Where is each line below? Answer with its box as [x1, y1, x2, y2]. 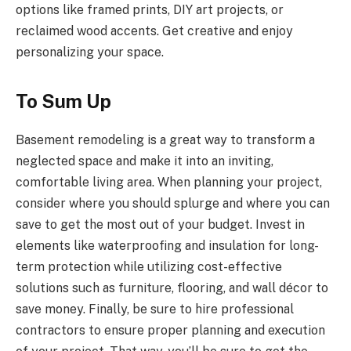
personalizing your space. [16, 44, 164, 60]
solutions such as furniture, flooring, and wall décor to [16, 280, 328, 295]
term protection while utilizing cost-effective [16, 259, 282, 274]
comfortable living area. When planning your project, [16, 174, 322, 190]
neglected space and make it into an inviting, [16, 153, 273, 168]
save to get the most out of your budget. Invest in [16, 216, 305, 232]
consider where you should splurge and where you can [16, 195, 330, 211]
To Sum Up [16, 90, 111, 113]
